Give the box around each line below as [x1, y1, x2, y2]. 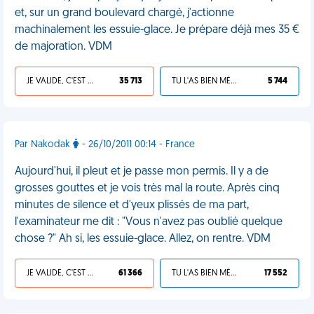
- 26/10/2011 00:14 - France [79, 139, 195, 150]
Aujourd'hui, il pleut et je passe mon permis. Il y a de [15, 166, 268, 177]
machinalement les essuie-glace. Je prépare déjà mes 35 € [15, 25, 299, 36]
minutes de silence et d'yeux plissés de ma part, [15, 200, 249, 211]
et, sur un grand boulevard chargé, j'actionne [15, 8, 234, 19]
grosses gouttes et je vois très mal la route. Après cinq [15, 183, 280, 194]
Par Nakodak [15, 139, 73, 150]
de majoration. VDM [15, 41, 112, 53]
